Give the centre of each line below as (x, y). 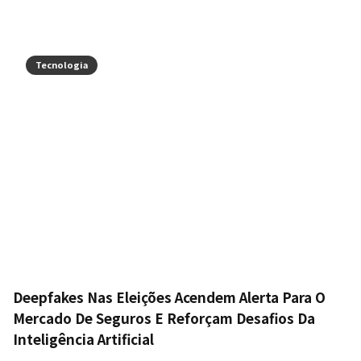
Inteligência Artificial (83, 338)
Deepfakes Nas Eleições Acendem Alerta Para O (169, 297)
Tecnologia (62, 64)
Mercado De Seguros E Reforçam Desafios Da (164, 317)
